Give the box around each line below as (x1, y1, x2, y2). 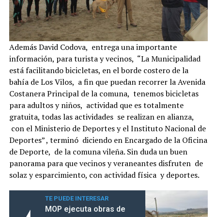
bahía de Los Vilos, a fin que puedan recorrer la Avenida (9, 77, 205, 88)
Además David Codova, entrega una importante (9, 42, 177, 53)
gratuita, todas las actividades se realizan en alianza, (9, 111, 194, 123)
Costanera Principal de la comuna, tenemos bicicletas (9, 88, 199, 99)
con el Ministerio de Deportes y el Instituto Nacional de (9, 123, 206, 134)
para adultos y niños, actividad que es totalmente (9, 100, 184, 111)
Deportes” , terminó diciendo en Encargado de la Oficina (9, 135, 207, 146)
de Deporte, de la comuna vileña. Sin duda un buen (9, 146, 187, 157)
